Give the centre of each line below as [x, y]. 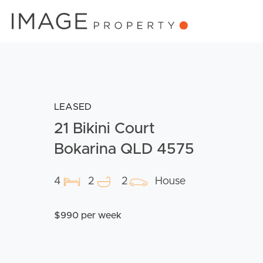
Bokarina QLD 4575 [124, 149]
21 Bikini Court [104, 129]
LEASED [73, 107]
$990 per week [88, 216]
